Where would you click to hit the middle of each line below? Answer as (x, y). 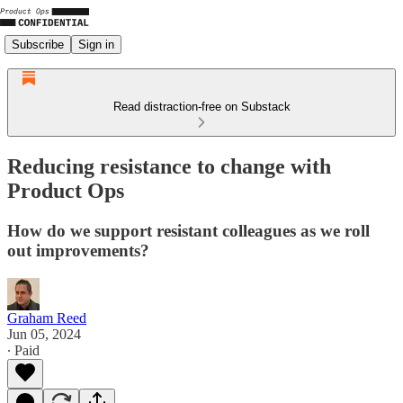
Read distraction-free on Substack (201, 107)
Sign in (96, 44)
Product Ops (66, 190)
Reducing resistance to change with (169, 166)
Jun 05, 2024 (44, 334)
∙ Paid (23, 350)
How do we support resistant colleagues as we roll (188, 230)
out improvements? (78, 250)
